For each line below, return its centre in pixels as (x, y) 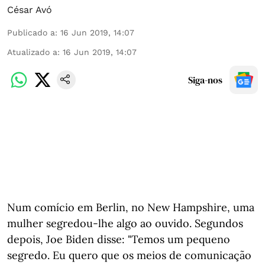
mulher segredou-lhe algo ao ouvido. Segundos (125, 223)
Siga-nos (205, 80)
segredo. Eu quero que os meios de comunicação (129, 255)
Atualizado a (32, 52)
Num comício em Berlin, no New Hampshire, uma (131, 207)
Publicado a (31, 33)
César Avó (30, 10)
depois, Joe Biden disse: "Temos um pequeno (119, 239)
